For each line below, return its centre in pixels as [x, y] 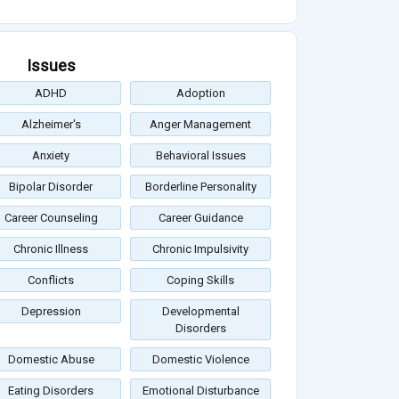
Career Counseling [51, 218]
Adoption [200, 94]
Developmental [200, 312]
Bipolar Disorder [51, 187]
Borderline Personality [200, 187]
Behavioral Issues [200, 156]
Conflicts [51, 281]
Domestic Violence [200, 360]
